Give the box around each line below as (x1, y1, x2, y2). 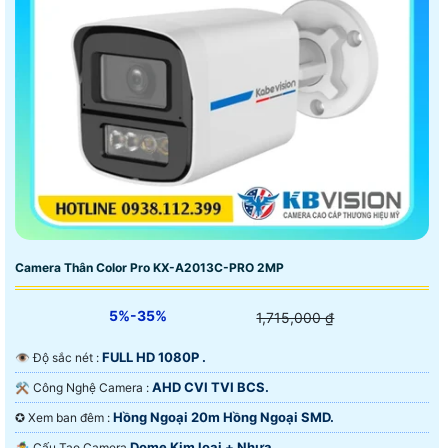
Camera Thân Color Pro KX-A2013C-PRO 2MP (15, 260, 284, 276)
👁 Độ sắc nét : (33, 350, 102, 366)
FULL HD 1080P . (102, 349, 206, 366)
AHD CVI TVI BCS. (152, 379, 269, 396)
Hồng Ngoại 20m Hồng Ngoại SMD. (113, 409, 334, 426)
